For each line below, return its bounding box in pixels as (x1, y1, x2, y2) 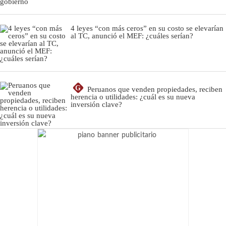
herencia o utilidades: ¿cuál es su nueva (71, 92, 195, 101)
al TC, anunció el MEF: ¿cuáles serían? (71, 31, 193, 40)
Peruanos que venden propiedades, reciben (87, 85, 222, 93)
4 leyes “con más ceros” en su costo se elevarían (71, 24, 223, 32)
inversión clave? (71, 100, 122, 108)
